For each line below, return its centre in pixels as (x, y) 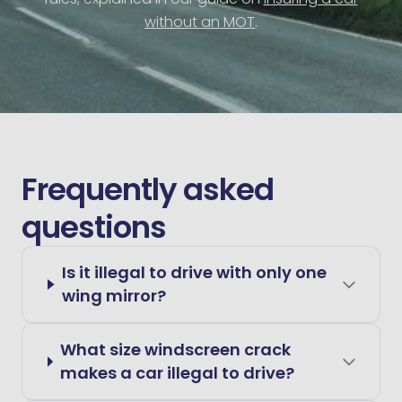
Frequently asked (148, 189)
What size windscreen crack (176, 350)
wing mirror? (114, 296)
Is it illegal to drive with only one (195, 272)
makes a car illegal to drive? (178, 373)
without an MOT (200, 22)
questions (94, 227)
